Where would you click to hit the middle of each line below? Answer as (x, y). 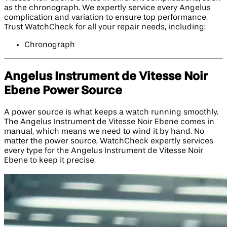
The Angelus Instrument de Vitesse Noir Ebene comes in (109, 122)
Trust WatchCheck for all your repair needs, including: (105, 27)
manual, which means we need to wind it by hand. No (104, 131)
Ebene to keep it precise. (50, 160)
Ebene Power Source (63, 90)
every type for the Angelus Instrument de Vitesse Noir (104, 151)
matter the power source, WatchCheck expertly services (109, 141)
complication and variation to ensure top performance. (106, 17)
